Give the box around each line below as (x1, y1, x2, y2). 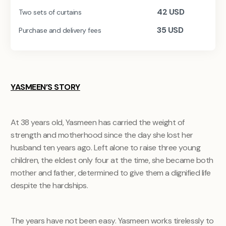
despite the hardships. (11, 180, 88, 191)
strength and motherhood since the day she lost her (11, 129, 193, 140)
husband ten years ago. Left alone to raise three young (11, 142, 201, 153)
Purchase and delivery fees (19, 25, 101, 35)
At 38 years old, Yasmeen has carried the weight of (11, 117, 185, 128)
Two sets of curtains (19, 7, 82, 17)
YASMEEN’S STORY (11, 81, 80, 92)
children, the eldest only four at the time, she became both (11, 154, 213, 165)
